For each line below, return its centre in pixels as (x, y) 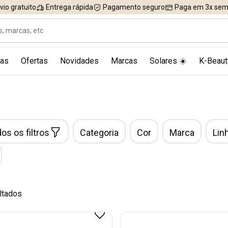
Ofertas (34, 61)
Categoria (99, 133)
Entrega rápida (69, 7)
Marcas (124, 61)
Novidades (79, 61)
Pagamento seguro (133, 7)
